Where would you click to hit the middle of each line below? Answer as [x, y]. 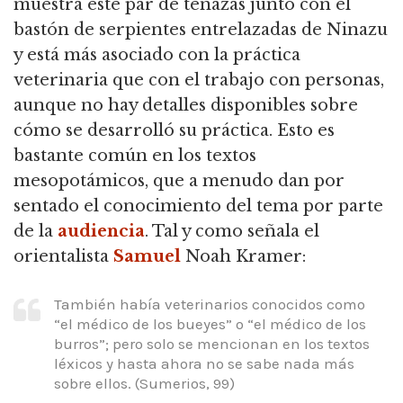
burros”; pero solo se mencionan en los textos [212, 343]
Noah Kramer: [243, 257]
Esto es [304, 131]
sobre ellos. [93, 383]
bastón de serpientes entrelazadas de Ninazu [201, 30]
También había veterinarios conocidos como [210, 304]
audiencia [101, 232]
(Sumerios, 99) [183, 383]
